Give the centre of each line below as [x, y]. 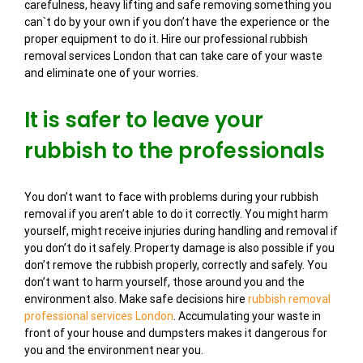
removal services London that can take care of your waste [173, 56]
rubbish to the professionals [175, 151]
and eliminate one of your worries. [111, 73]
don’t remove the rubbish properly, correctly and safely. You [176, 265]
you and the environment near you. [114, 350]
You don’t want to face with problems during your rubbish [171, 197]
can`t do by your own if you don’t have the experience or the [177, 22]
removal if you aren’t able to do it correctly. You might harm [176, 214]
